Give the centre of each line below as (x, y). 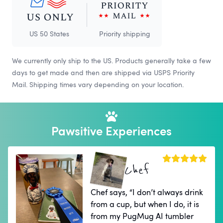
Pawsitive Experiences (111, 131)
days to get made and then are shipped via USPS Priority (103, 73)
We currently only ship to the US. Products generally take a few (111, 61)
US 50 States (49, 34)
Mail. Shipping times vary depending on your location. (98, 85)
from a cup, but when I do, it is (145, 204)
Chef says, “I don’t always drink (147, 192)
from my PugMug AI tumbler (142, 216)
